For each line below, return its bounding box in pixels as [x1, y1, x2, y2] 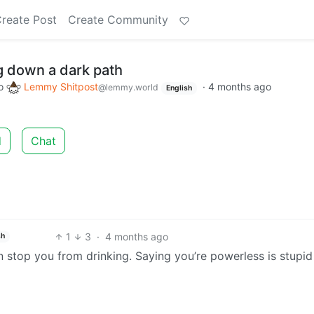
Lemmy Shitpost [24, 81, 98, 93]
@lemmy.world [98, 82, 158, 93]
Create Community [68, 13, 168, 27]
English [165, 83, 192, 93]
